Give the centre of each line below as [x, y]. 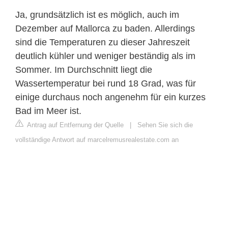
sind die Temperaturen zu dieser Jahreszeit [103, 42]
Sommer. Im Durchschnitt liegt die [84, 70]
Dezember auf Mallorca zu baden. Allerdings [105, 29]
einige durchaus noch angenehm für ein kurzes [110, 97]
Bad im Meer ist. [48, 111]
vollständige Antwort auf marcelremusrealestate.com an [97, 140]
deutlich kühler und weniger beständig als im [105, 56]
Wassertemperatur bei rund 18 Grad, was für [106, 84]
